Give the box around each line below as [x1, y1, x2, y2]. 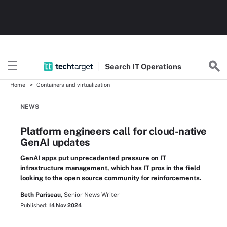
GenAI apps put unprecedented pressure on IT [20, 154, 166, 162]
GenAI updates [20, 136, 90, 148]
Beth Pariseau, [20, 191, 62, 198]
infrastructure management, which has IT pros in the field [20, 164, 200, 172]
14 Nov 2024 [49, 202, 82, 208]
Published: [20, 202, 49, 208]
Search [105, 62, 133, 71]
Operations [141, 62, 182, 71]
